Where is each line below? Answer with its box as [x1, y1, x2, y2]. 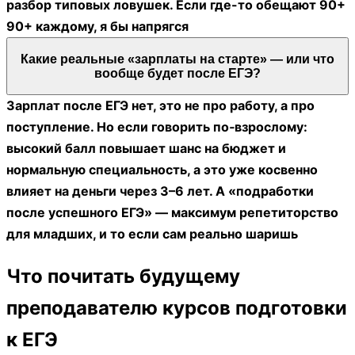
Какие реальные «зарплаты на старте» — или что [21, 52, 334, 66]
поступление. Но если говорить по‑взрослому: [6, 119, 307, 136]
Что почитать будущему [6, 265, 240, 288]
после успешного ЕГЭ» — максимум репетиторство [6, 204, 338, 221]
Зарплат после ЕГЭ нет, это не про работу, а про [6, 97, 315, 114]
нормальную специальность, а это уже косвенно [6, 162, 318, 178]
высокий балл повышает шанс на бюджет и [6, 140, 286, 157]
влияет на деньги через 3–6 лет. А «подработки [6, 183, 314, 200]
